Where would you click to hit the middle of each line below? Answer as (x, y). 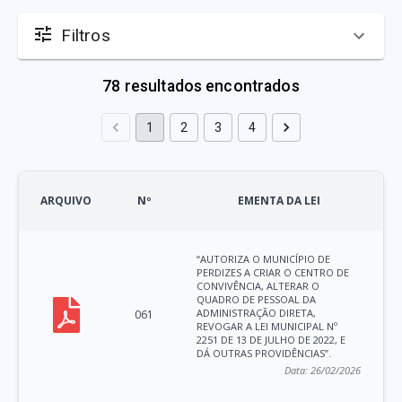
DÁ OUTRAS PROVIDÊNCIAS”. (264, 354)
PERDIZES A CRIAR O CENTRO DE (273, 273)
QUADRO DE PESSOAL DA (257, 300)
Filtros (86, 36)
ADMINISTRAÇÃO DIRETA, (257, 313)
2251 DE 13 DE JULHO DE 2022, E (271, 340)
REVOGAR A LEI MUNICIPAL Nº (267, 327)
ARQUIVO (66, 201)
